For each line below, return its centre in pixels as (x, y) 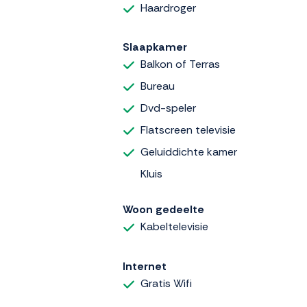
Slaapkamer (155, 47)
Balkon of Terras (180, 64)
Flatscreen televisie (188, 130)
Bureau (158, 86)
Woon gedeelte (163, 210)
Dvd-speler (168, 108)
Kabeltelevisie (174, 227)
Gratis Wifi (166, 283)
